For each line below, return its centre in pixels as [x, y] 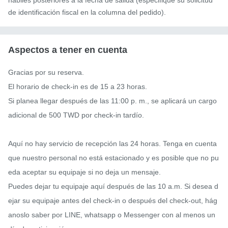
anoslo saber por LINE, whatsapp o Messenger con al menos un [112, 215]
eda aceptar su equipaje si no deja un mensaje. [84, 172]
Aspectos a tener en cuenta [68, 50]
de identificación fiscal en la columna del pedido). [87, 12]
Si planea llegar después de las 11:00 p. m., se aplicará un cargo [112, 101]
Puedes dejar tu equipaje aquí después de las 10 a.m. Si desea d [113, 187]
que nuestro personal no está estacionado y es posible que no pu [113, 158]
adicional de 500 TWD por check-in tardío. [76, 115]
